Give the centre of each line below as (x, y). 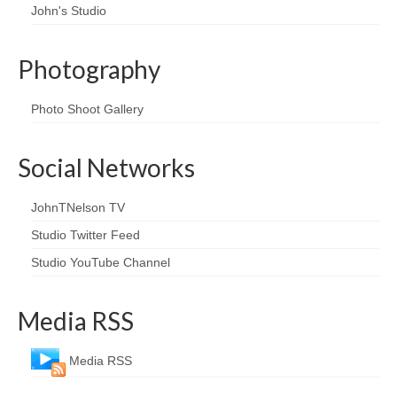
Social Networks (106, 168)
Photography (89, 70)
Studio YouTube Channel (101, 263)
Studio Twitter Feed (86, 235)
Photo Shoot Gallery (87, 109)
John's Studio (69, 11)
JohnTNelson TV (78, 208)
